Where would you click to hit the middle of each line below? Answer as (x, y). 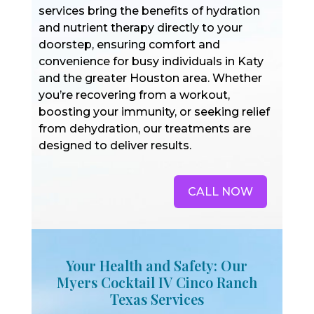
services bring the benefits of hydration (149, 11)
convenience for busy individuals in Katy (151, 61)
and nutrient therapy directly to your (140, 28)
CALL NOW (221, 192)
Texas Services (157, 299)
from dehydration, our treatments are (144, 129)
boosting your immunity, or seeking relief (154, 112)
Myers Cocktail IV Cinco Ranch (157, 282)
